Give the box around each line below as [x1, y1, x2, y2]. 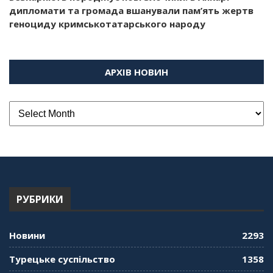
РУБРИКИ [16, 192, 63, 206]
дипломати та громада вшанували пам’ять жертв [9, 4, 253, 16]
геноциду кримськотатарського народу [9, 17, 205, 30]
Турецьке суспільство [9, 252, 115, 265]
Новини [9, 229, 45, 241]
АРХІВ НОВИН [105, 65, 168, 78]
